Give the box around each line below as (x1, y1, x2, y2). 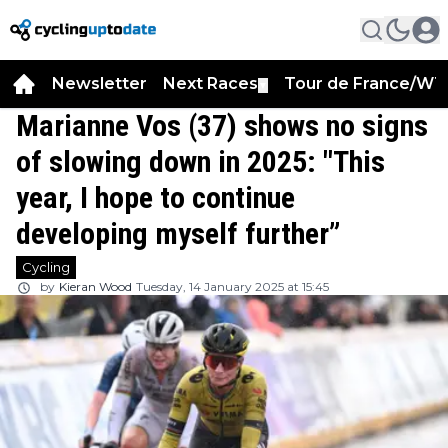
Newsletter (52, 74, 147, 93)
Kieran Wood (59, 279, 132, 294)
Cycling (22, 259, 70, 275)
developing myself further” (16, 216, 341, 251)
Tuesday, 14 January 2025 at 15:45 (136, 279, 329, 294)
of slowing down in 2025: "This (16, 144, 385, 179)
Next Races (163, 74, 258, 93)
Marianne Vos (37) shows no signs (16, 108, 428, 143)
